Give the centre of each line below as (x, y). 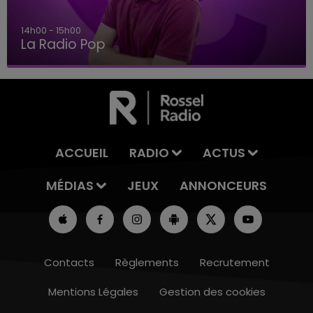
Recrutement (234, 263)
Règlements (147, 263)
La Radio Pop (63, 45)
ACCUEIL (82, 153)
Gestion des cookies (212, 292)
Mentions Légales (93, 292)
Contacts (69, 263)
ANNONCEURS (223, 186)
